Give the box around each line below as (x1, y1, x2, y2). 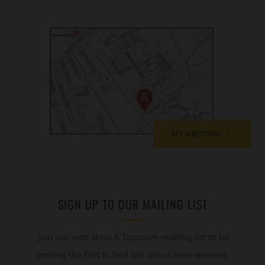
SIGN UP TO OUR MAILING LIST (57, 195, 208, 214)
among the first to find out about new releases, (37, 249, 228, 261)
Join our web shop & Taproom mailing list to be (36, 231, 229, 243)
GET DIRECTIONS (172, 128, 222, 139)
